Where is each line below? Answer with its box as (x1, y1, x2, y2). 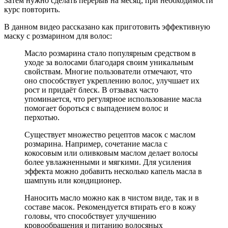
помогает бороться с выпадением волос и (24, 104, 168, 113)
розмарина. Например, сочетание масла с (24, 139, 167, 149)
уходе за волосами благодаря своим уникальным (24, 58, 193, 67)
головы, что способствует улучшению (24, 212, 156, 221)
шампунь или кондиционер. (24, 176, 122, 185)
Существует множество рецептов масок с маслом (24, 130, 195, 139)
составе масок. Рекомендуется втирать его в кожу (24, 203, 196, 212)
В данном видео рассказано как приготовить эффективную (4, 22, 210, 32)
